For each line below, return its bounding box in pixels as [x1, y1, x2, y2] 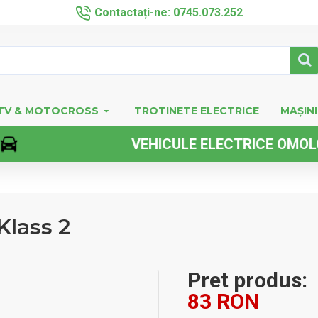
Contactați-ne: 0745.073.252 [94, 5, 243, 19]
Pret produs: [187, 268, 307, 292]
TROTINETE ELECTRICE [134, 104, 259, 117]
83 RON [187, 289, 259, 314]
